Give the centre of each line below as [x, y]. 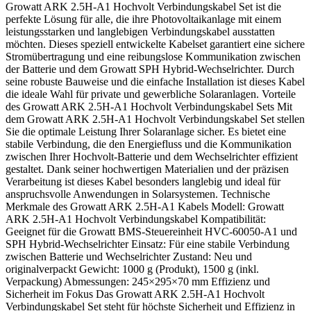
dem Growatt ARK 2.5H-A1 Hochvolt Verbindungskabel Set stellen [155, 119]
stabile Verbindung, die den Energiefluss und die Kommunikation [149, 144]
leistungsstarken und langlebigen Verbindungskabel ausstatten [140, 32]
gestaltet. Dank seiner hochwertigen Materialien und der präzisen [147, 169]
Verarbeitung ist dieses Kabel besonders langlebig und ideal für [143, 182]
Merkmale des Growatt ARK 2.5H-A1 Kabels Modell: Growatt [145, 207]
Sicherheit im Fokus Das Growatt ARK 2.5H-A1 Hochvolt [135, 294]
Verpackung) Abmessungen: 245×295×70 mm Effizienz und [138, 282]
